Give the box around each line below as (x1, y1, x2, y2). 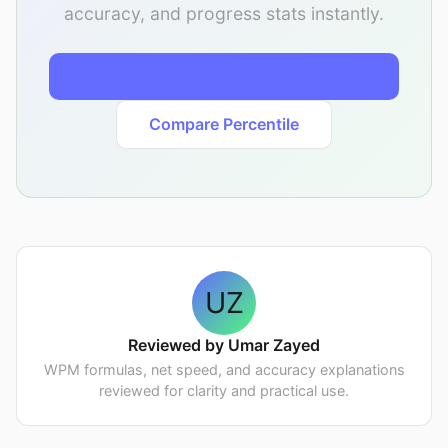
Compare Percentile (149, 114, 299, 135)
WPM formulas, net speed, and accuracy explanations (43, 360, 405, 378)
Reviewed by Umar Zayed (128, 334, 320, 355)
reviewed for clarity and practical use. (99, 381, 349, 399)
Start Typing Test (81, 66, 213, 87)
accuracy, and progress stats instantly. (64, 2, 384, 24)
